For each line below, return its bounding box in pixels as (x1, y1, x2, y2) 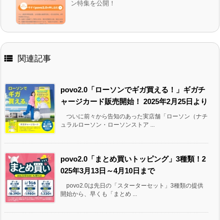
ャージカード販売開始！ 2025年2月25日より (60, 97, 208, 106)
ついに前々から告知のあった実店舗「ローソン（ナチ (60, 113, 208, 120)
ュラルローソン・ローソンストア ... (60, 121, 155, 129)
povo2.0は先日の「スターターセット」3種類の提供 (60, 182, 203, 190)
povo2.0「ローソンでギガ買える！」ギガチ (60, 85, 205, 94)
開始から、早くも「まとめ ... (60, 191, 137, 198)
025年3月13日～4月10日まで (60, 166, 155, 175)
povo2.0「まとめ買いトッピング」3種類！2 (60, 155, 206, 164)
